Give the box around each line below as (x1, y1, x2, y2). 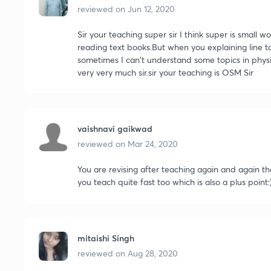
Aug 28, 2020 (128, 247, 178, 259)
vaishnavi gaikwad (77, 123, 152, 134)
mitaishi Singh (77, 232, 134, 244)
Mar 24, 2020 (128, 138, 178, 149)
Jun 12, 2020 (128, 3, 175, 15)
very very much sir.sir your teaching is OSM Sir (77, 67, 253, 78)
